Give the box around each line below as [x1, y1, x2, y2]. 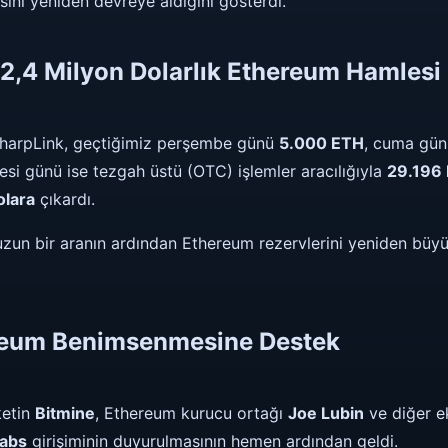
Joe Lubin [288, 402, 364, 423]
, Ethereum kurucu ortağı [95, 402, 288, 423]
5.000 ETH [279, 132, 364, 153]
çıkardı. [35, 188, 95, 209]
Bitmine [35, 402, 95, 423]
